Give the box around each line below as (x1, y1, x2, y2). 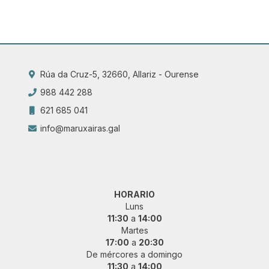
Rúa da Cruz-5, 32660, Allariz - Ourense (37, 69, 199, 80)
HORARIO (114, 189, 155, 200)
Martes (121, 225, 148, 236)
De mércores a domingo (86, 249, 183, 260)
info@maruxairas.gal (37, 123, 120, 134)
